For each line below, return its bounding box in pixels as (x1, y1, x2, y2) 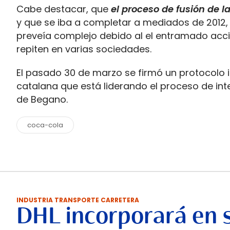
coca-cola (27, 120, 63, 130)
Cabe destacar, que (16, 3, 108, 15)
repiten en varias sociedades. (16, 43, 151, 55)
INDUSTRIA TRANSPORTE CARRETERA (16, 196, 139, 204)
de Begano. (16, 93, 68, 106)
